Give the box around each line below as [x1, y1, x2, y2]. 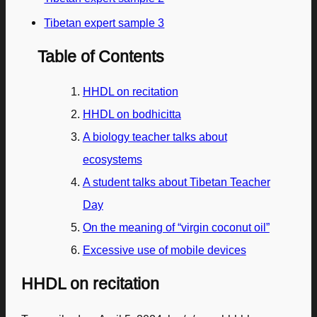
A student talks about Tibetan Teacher [82, 175, 270, 189]
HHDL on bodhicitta [82, 108, 181, 121]
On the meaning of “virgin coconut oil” [82, 221, 270, 234]
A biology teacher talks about [82, 130, 227, 144]
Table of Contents [37, 47, 164, 66]
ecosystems [82, 153, 142, 166]
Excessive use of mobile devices [82, 243, 246, 257]
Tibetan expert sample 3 [44, 16, 165, 29]
